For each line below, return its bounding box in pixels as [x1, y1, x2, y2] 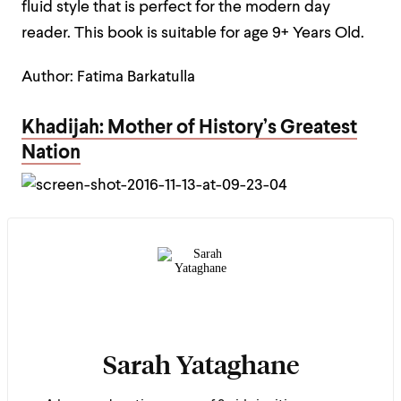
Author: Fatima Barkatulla [21, 70, 195, 85]
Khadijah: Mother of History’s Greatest [21, 118, 357, 138]
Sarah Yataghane [102, 347, 299, 381]
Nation [21, 143, 81, 163]
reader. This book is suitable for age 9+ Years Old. [21, 26, 364, 41]
